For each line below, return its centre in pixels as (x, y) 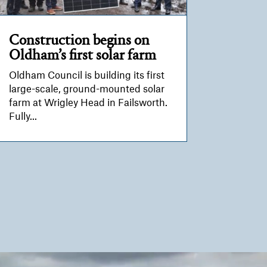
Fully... (23, 117)
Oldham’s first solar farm (82, 55)
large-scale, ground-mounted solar (86, 89)
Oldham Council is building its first (86, 75)
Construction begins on (79, 41)
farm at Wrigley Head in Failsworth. (88, 103)
